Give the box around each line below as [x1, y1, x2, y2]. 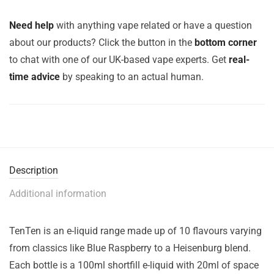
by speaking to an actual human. [60, 71, 204, 83]
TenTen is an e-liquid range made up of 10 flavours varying [9, 225, 262, 237]
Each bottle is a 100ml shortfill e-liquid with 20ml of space [9, 259, 259, 271]
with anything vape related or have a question [54, 20, 252, 31]
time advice [9, 71, 60, 83]
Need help [9, 20, 54, 31]
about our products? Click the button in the [9, 37, 194, 48]
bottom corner [194, 37, 257, 48]
